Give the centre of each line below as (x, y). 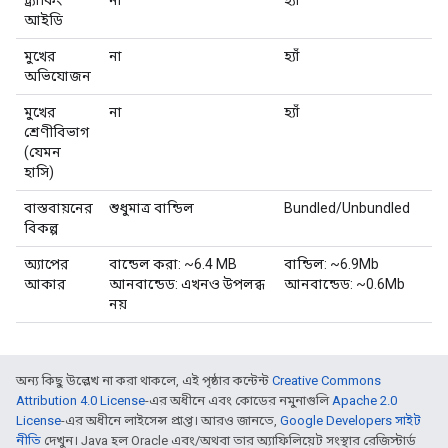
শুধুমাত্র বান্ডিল (151, 207)
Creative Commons (326, 380)
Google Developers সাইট (350, 420)
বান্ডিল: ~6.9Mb (331, 263)
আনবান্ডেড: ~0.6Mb (344, 283)
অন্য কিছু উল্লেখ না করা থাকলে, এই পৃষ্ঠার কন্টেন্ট (144, 380)
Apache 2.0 (364, 400)
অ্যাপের (46, 263)
